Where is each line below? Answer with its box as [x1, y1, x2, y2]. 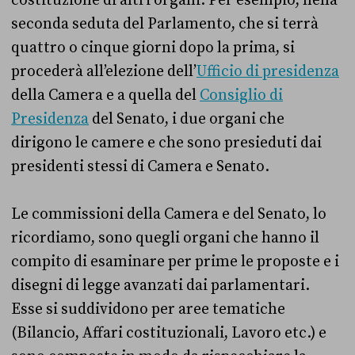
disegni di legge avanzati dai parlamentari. [11, 276, 310, 296]
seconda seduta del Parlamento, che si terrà [11, 14, 319, 34]
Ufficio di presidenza [197, 62, 339, 82]
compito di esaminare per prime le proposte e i [11, 252, 339, 272]
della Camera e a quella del [11, 86, 200, 105]
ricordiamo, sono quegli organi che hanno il [11, 228, 319, 248]
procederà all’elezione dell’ [11, 62, 197, 82]
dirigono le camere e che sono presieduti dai [11, 133, 322, 153]
